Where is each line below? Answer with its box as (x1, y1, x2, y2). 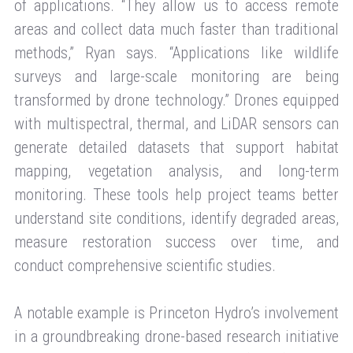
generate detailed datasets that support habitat (14, 137, 339, 157)
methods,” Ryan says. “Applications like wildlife (14, 43, 339, 62)
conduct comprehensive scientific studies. (14, 255, 276, 275)
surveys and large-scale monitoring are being (14, 66, 339, 86)
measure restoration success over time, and (14, 232, 339, 251)
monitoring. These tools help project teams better (14, 184, 339, 204)
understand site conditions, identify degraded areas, (14, 208, 339, 228)
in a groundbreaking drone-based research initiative (14, 326, 339, 346)
